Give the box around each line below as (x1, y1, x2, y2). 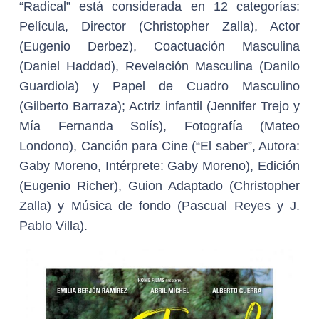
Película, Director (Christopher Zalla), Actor (19, 19, 300, 33)
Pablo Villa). (19, 219, 88, 233)
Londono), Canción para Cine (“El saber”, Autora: (19, 139, 300, 153)
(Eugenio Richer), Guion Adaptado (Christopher (19, 179, 300, 193)
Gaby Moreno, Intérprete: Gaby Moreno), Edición (19, 159, 300, 173)
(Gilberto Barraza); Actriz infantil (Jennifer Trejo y (19, 99, 300, 113)
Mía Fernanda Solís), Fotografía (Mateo (19, 119, 300, 133)
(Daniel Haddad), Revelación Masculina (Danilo (19, 59, 300, 73)
